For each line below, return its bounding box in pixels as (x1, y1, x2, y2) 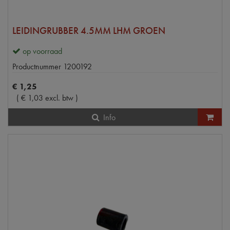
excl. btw (45, 92, 73, 103)
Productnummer (12, 61, 61, 72)
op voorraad (23, 45, 62, 56)
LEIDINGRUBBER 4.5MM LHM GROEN (12, 24, 165, 37)
